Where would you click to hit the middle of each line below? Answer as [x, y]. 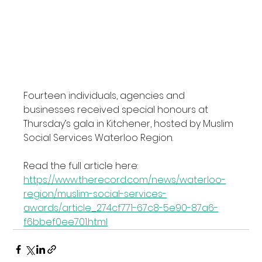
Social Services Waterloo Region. [99, 138]
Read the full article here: [82, 166]
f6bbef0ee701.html [66, 222]
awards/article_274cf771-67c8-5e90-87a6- [121, 208]
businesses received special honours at [117, 110]
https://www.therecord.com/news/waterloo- [125, 180]
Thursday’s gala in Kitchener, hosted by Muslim [130, 124]
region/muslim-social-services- [95, 194]
